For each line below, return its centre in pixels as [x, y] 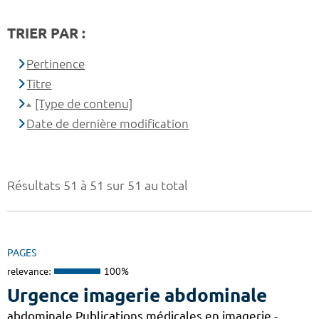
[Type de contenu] [84, 104]
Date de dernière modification [108, 124]
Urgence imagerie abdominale [137, 295]
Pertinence [56, 64]
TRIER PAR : [46, 33]
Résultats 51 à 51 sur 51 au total [98, 185]
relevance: [29, 272]
